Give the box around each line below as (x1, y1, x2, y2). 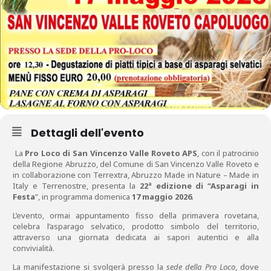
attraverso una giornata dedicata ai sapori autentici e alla (13, 232, 259, 243)
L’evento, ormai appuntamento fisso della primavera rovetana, (13, 210, 259, 221)
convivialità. (13, 243, 54, 253)
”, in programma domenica (35, 191, 130, 202)
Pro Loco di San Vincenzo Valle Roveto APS (22, 148, 198, 158)
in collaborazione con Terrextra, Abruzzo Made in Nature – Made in (13, 169, 259, 180)
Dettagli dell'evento (31, 125, 144, 140)
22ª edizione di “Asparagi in (139, 180, 260, 191)
